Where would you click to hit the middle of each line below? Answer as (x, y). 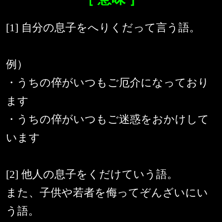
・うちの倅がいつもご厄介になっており (108, 83)
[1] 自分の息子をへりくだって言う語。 (103, 28)
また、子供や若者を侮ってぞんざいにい (107, 193)
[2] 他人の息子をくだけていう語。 (92, 174)
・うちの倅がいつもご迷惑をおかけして (108, 119)
